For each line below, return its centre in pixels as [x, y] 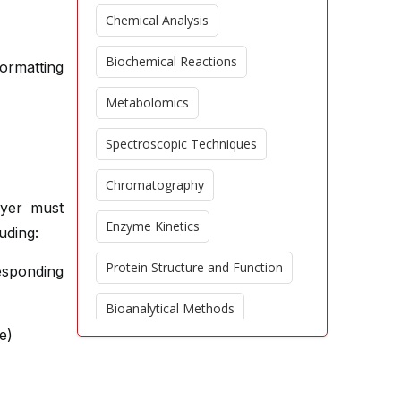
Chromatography [155, 185]
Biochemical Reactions [171, 61]
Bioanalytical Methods [170, 308]
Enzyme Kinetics [153, 226]
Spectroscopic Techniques [181, 144]
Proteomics [139, 391]
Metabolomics [147, 102]
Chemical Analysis [157, 20]
